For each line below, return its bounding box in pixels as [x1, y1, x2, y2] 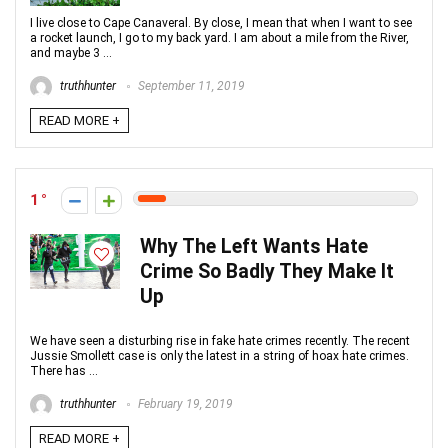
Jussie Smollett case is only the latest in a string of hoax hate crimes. [30, 349, 409, 363]
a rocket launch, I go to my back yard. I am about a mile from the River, [30, 31, 409, 45]
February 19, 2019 [135, 397, 233, 412]
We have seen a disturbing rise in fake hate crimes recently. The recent [30, 334, 410, 348]
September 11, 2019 [135, 79, 245, 94]
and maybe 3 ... [30, 46, 112, 60]
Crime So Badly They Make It [140, 260, 394, 283]
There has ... [30, 364, 98, 378]
